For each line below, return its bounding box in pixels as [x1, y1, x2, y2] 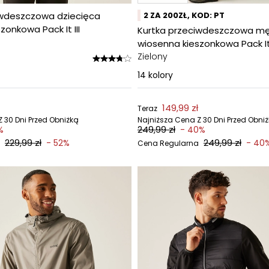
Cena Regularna [138, 138, 199, 148]
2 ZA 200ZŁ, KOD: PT [144, 10, 225, 21]
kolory [148, 69, 173, 81]
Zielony [138, 50, 168, 62]
